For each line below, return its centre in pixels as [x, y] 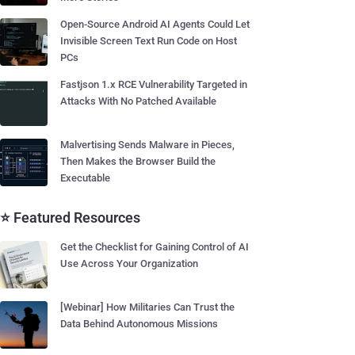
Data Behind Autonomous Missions [139, 324]
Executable [85, 178]
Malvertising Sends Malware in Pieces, [147, 145]
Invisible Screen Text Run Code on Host [149, 41]
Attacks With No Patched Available [138, 101]
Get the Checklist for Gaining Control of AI [155, 247]
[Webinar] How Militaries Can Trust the [147, 307]
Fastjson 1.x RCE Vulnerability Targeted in [154, 84]
